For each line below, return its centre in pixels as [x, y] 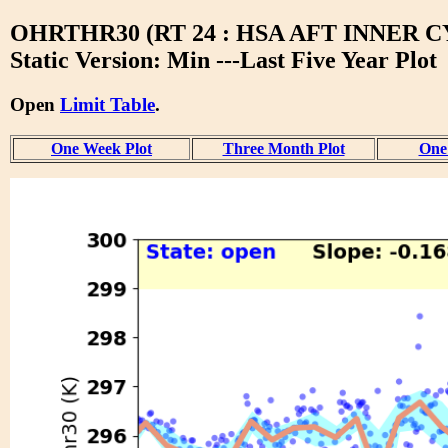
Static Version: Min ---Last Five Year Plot [223, 59]
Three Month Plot [283, 148]
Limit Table [107, 104]
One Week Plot [101, 148]
